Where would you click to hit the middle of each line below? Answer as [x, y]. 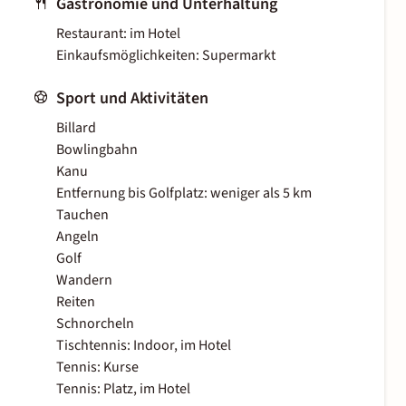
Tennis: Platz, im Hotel [123, 389]
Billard [76, 128]
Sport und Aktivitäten [132, 99]
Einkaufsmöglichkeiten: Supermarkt [166, 56]
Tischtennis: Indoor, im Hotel [144, 346]
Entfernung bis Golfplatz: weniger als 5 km [184, 193]
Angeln [77, 237]
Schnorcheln [95, 324]
